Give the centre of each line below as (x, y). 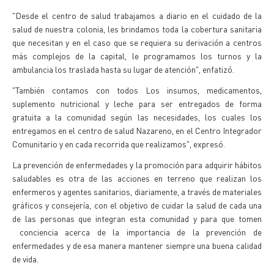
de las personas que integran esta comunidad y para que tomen (137, 218)
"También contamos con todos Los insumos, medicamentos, (137, 90)
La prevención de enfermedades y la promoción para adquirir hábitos (137, 165)
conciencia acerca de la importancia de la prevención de (137, 232)
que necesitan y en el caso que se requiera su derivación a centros (137, 42)
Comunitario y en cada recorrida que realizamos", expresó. (120, 144)
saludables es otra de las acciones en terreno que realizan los (137, 178)
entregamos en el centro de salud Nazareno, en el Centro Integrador (137, 130)
